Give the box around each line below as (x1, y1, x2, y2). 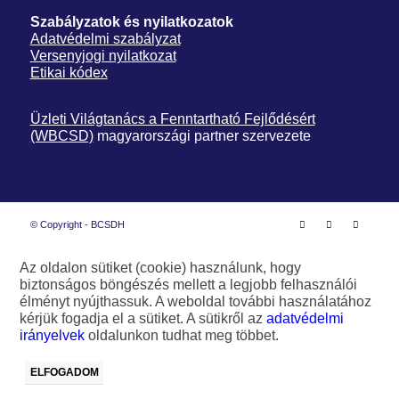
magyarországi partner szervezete (93, 128, 311, 144)
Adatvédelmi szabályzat (29, 30, 181, 46)
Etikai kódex (29, 64, 108, 80)
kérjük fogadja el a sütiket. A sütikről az (20, 311, 267, 327)
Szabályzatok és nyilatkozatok (29, 13, 233, 29)
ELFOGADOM (29, 366, 99, 379)
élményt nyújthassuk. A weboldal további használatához (20, 294, 372, 310)
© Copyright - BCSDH (29, 218, 125, 230)
